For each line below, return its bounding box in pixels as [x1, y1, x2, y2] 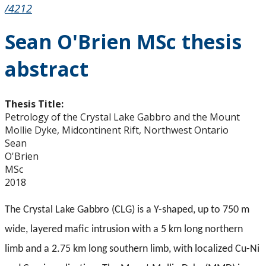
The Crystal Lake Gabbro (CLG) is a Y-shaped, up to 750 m [5, 204, 249, 216]
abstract [5, 56, 88, 83]
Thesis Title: [5, 97, 66, 111]
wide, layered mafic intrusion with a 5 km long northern [5, 224, 243, 236]
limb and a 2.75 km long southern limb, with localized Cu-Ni [5, 243, 259, 255]
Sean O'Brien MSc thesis [5, 28, 242, 56]
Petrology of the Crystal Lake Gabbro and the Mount [5, 110, 240, 124]
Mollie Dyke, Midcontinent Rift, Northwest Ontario [5, 123, 229, 137]
